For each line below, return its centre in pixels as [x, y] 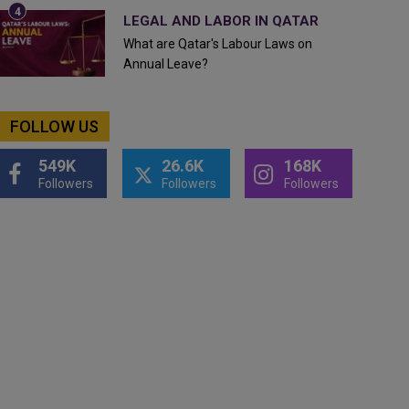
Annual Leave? [165, 64]
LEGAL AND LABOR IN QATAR [220, 21]
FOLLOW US [55, 126]
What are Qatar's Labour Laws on [217, 44]
